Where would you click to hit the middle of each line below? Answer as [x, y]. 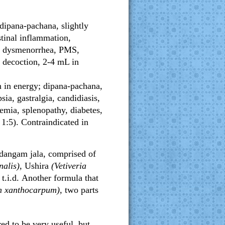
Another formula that [60, 178]
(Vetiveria [68, 166]
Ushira [37, 166]
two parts [82, 190]
